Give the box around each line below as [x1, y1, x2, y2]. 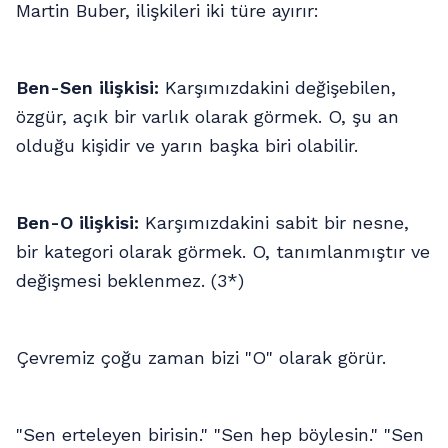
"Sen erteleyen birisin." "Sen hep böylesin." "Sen [16, 423, 424, 445]
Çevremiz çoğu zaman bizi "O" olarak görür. [16, 346, 386, 368]
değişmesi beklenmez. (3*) [16, 269, 244, 291]
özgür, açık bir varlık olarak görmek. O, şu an [16, 105, 399, 127]
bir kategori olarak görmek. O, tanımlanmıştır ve [16, 240, 430, 262]
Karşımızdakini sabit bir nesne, [139, 211, 409, 233]
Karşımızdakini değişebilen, [159, 76, 396, 98]
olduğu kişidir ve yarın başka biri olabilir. [16, 134, 358, 156]
